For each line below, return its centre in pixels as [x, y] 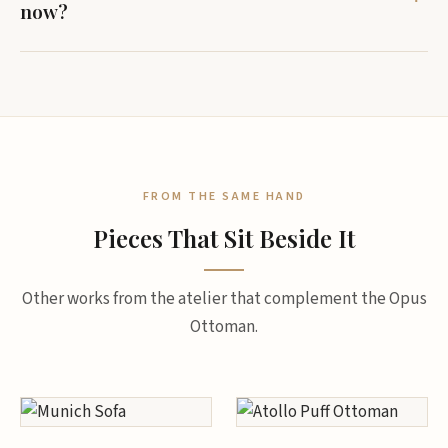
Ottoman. [224, 327]
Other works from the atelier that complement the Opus [224, 299]
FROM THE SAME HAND [224, 196]
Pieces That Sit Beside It [224, 238]
